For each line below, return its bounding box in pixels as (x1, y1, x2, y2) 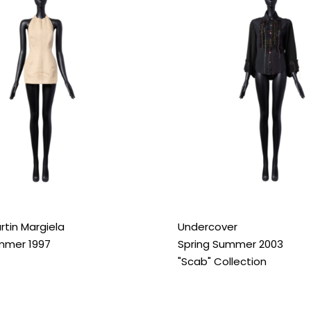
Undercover (177, 219, 237, 235)
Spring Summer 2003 (177, 237, 283, 252)
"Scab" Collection (177, 254, 267, 269)
